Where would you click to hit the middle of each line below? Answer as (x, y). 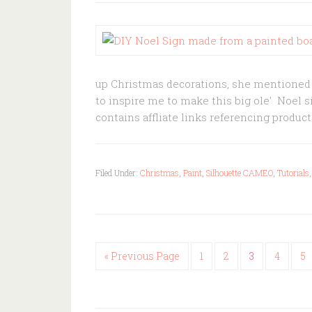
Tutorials (293, 173)
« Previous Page (142, 256)
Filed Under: (118, 173)
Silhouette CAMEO (240, 173)
